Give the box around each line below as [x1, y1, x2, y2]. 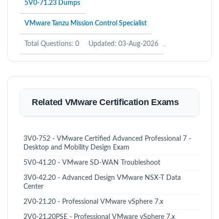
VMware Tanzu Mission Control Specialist [24, 20, 147, 27]
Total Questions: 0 [24, 41, 79, 47]
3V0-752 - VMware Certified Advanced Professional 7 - [23, 135, 191, 142]
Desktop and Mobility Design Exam [23, 144, 130, 151]
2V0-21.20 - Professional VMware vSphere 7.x [23, 198, 163, 205]
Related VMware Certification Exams [32, 97, 179, 107]
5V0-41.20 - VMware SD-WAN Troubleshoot [23, 159, 160, 166]
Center [23, 183, 44, 190]
